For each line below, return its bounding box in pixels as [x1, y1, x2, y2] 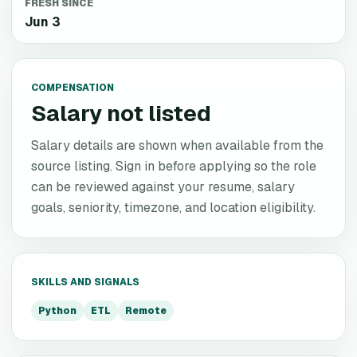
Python [38, 304, 76, 317]
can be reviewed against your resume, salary [31, 178, 295, 195]
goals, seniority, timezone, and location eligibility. [31, 199, 316, 216]
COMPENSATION [31, 81, 114, 94]
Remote [125, 304, 167, 317]
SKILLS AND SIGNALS [31, 276, 139, 288]
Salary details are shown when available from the [31, 137, 324, 154]
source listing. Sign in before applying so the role [31, 158, 316, 175]
